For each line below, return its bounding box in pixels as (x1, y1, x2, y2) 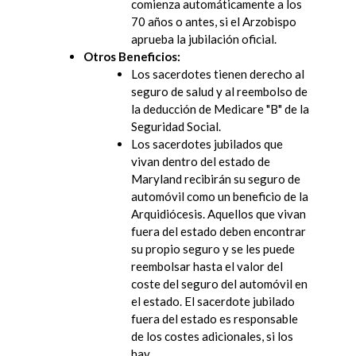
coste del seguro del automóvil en (131, 276, 308, 291)
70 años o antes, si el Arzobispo (131, 14, 296, 29)
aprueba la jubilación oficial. (131, 31, 277, 46)
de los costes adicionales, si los (131, 328, 293, 343)
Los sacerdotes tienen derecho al (131, 66, 304, 81)
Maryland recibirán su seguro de (131, 171, 300, 186)
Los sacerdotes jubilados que (131, 136, 283, 151)
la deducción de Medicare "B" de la (131, 101, 309, 116)
